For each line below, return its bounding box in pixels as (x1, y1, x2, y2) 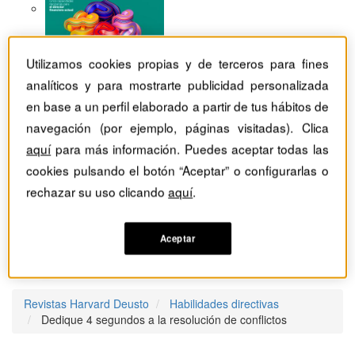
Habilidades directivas (170, 296, 279, 312)
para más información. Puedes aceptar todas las (51, 139, 329, 158)
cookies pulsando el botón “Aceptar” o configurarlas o (26, 161, 329, 179)
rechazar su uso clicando (26, 182, 169, 200)
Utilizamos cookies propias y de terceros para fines (26, 54, 329, 72)
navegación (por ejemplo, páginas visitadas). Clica (26, 118, 329, 136)
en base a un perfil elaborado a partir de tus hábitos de (26, 97, 329, 115)
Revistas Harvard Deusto (24, 296, 149, 312)
